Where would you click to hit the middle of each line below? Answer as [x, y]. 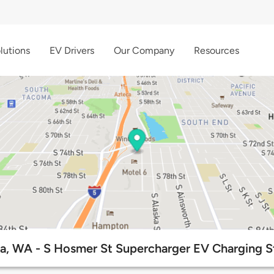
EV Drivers [72, 50]
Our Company [144, 50]
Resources [217, 50]
